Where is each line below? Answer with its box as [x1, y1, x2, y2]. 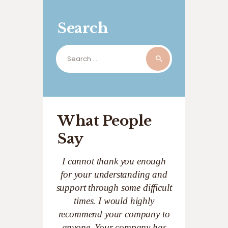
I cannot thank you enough [62, 156, 166, 167]
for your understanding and [61, 169, 167, 180]
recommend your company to [58, 209, 170, 220]
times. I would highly [74, 195, 154, 207]
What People [58, 111, 152, 130]
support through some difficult [56, 182, 172, 193]
